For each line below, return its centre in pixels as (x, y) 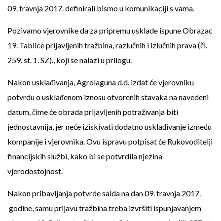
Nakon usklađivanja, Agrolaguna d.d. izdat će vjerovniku (101, 82)
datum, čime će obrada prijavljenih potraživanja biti (93, 112)
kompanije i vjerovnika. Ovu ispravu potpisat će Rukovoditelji (110, 141)
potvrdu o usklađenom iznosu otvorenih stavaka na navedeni (108, 97)
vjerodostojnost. (35, 171)
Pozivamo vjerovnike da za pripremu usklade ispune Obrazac (110, 30)
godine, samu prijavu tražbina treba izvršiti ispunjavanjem (104, 208)
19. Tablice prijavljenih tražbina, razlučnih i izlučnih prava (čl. (107, 45)
